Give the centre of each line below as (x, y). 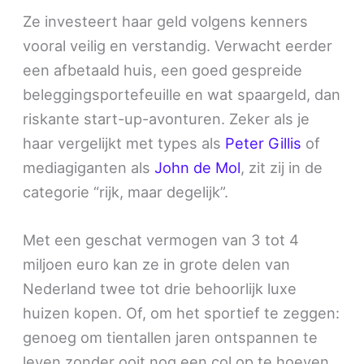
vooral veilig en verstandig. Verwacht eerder (178, 45)
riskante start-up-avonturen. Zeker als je (167, 118)
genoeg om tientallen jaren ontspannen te (171, 337)
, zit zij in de (282, 167)
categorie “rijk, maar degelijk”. (126, 191)
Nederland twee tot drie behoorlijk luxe (160, 288)
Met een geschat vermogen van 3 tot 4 (161, 239)
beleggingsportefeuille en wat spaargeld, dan (182, 94)
